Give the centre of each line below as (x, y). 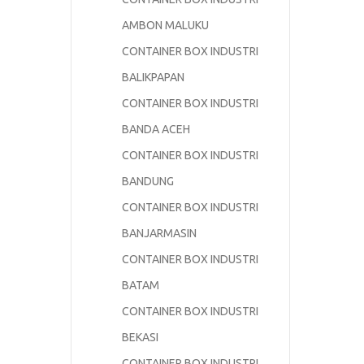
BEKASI (140, 338)
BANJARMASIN (159, 234)
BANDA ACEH (156, 130)
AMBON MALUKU (165, 26)
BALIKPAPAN (153, 78)
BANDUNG (148, 182)
